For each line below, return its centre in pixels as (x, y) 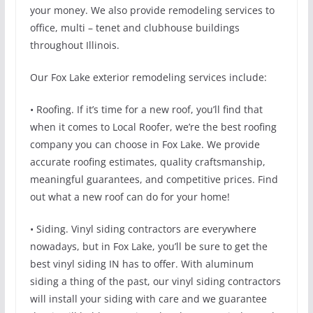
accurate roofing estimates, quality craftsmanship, (147, 161)
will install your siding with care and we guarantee (148, 298)
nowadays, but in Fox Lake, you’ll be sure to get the (148, 246)
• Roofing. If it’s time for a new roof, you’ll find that (146, 109)
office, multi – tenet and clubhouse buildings (134, 27)
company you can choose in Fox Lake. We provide (145, 144)
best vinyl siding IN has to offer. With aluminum (141, 263)
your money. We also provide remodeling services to (152, 10)
